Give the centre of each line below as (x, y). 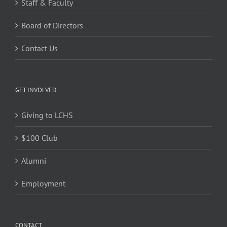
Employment (43, 184)
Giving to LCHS (47, 115)
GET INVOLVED (36, 90)
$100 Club (40, 138)
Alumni (34, 161)
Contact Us (40, 48)
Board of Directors (52, 26)
